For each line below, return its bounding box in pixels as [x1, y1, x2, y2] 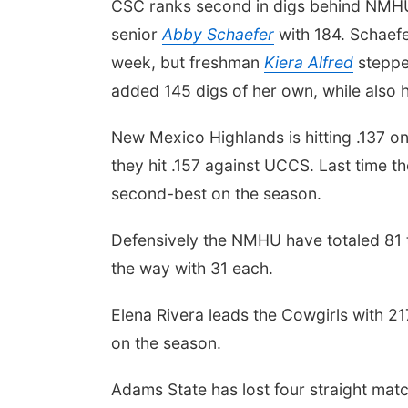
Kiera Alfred [264, 53, 353, 72]
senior [111, 25, 162, 44]
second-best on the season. [111, 184, 321, 203]
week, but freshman [111, 53, 264, 72]
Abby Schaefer [162, 25, 274, 44]
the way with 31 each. [111, 259, 273, 278]
